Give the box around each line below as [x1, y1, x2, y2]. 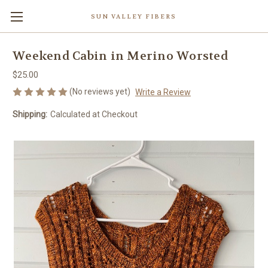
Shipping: [13, 109, 47, 119]
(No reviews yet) [69, 87, 130, 96]
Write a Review [135, 87, 191, 97]
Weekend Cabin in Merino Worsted [13, 48, 228, 64]
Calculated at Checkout [50, 109, 138, 119]
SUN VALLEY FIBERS [91, 13, 177, 20]
